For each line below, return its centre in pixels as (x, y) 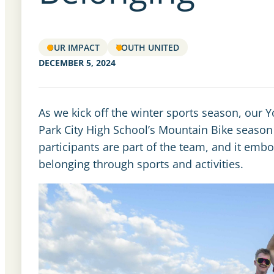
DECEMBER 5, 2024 (77, 63)
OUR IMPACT (73, 47)
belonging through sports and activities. (141, 164)
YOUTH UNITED (148, 47)
